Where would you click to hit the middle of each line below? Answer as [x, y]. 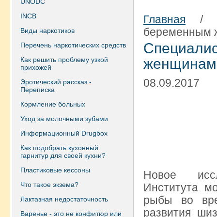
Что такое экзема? [49, 185]
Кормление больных [53, 104]
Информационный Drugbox [64, 133]
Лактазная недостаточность [64, 199]
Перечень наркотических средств [73, 45]
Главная [164, 19]
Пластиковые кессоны [55, 170]
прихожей [36, 67]
